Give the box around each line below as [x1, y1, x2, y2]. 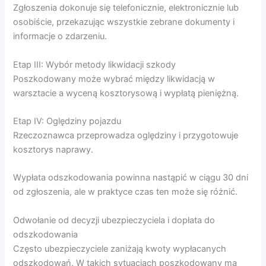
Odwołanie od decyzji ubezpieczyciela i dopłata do [13, 214, 216, 226]
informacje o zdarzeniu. [13, 31, 107, 42]
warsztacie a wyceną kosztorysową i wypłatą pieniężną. [13, 87, 239, 99]
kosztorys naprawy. [13, 144, 94, 155]
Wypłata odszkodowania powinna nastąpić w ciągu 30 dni [13, 172, 249, 183]
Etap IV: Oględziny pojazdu [13, 115, 122, 126]
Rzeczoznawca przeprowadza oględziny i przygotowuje [13, 129, 239, 141]
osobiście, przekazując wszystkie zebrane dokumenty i [13, 17, 235, 28]
